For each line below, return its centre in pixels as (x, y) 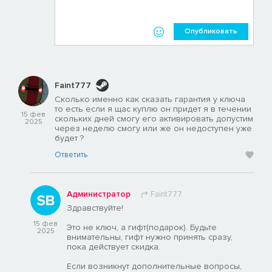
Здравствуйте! (95, 208)
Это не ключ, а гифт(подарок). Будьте (142, 228)
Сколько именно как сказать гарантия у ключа (150, 100)
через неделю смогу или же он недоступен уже (153, 129)
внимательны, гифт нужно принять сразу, (150, 237)
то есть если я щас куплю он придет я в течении (153, 109)
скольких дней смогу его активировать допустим (154, 119)
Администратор (99, 194)
